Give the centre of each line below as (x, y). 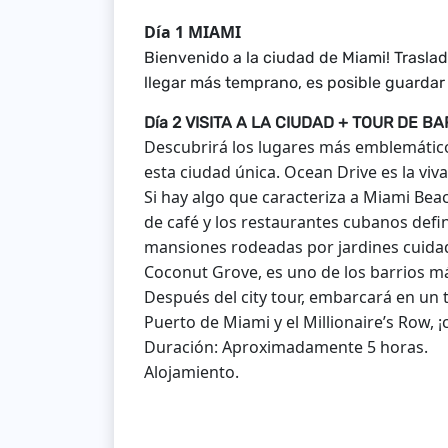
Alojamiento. (191, 372)
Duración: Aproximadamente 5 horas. (286, 347)
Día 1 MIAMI (192, 32)
